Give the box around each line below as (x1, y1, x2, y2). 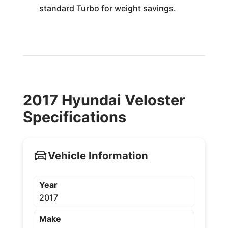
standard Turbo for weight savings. (39, 3, 176, 13)
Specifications (22, 107, 126, 126)
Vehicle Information (47, 149, 148, 162)
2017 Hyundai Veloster (22, 91, 185, 109)
